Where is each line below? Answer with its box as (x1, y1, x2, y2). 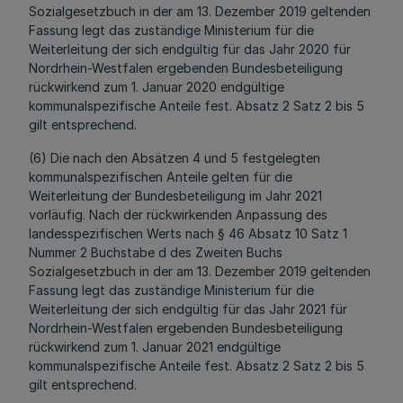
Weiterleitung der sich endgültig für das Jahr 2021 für (29, 301, 347, 317)
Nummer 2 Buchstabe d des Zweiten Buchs (29, 245, 282, 260)
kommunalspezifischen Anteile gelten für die (29, 169, 292, 184)
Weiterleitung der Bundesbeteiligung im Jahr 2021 (29, 188, 322, 203)
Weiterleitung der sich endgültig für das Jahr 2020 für (29, 41, 351, 57)
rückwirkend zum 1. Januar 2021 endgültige (29, 339, 281, 354)
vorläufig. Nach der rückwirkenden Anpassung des (29, 207, 327, 222)
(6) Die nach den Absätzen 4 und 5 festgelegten (29, 150, 320, 166)
